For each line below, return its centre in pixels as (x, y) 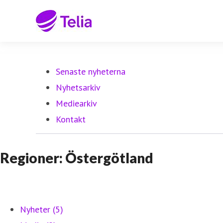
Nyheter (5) (42, 209)
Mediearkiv (76, 103)
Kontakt (71, 119)
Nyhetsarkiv (78, 87)
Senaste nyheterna (91, 71)
